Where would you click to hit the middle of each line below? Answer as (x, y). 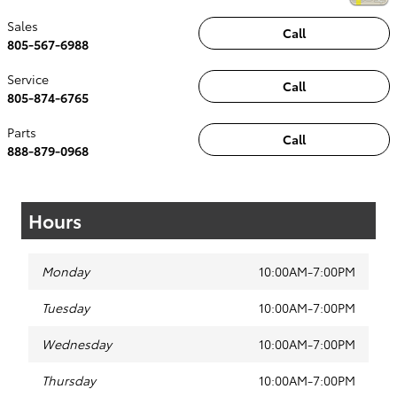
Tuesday (66, 307)
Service (28, 78)
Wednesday (77, 343)
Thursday (69, 380)
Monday (66, 271)
